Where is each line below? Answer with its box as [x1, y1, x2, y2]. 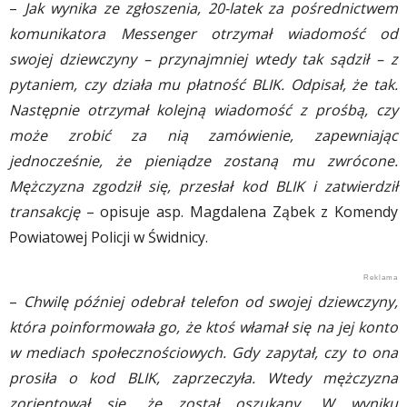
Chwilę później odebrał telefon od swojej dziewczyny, [23, 291, 399, 312]
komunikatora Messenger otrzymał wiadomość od [9, 23, 398, 44]
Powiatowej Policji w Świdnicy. [9, 226, 208, 247]
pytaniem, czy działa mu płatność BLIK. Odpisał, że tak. [9, 74, 398, 94]
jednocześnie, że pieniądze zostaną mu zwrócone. [9, 150, 398, 171]
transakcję [9, 201, 80, 222]
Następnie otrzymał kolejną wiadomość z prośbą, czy [9, 99, 398, 120]
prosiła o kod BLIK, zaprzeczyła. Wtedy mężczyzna [9, 367, 398, 388]
